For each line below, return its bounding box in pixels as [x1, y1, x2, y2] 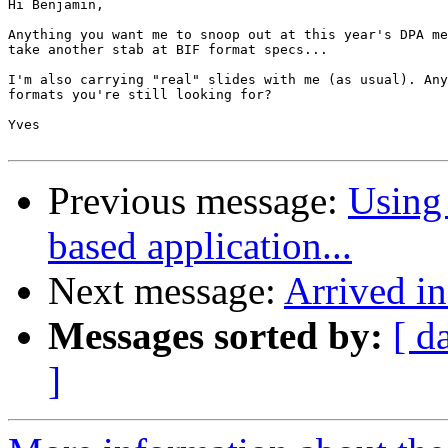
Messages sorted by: [48, 314, 383, 358]
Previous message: [48, 179, 348, 223]
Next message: [48, 269, 284, 313]
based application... [48, 224, 352, 268]
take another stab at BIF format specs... [8, 42, 328, 58]
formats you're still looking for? [8, 87, 272, 103]
